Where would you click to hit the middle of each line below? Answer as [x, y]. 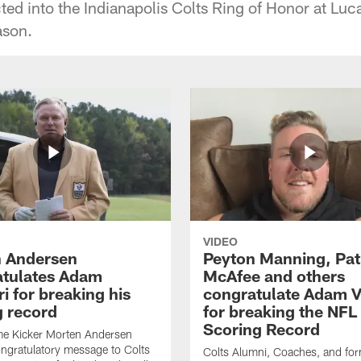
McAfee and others [274, 275]
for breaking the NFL [280, 311]
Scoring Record [261, 328]
